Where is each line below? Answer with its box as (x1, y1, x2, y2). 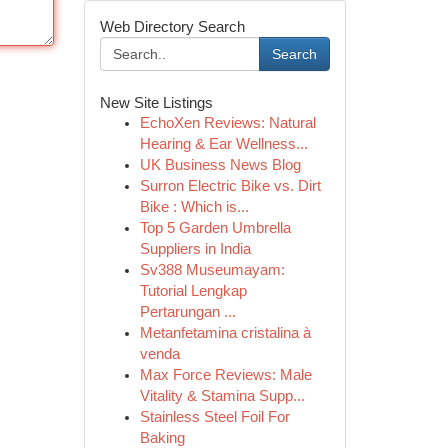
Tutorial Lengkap (139, 283, 247, 299)
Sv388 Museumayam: (139, 262, 285, 278)
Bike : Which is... (139, 199, 249, 215)
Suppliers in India (139, 241, 251, 257)
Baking (139, 430, 185, 446)
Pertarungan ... (139, 304, 236, 320)
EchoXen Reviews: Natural (139, 115, 316, 131)
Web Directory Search (99, 18, 245, 35)
